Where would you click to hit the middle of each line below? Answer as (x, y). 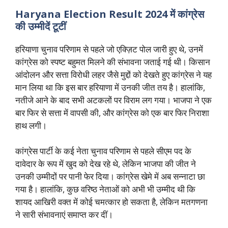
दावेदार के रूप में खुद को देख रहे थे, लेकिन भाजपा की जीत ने (106, 164)
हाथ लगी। (31, 125)
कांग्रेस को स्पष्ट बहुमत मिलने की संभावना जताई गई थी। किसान (113, 62)
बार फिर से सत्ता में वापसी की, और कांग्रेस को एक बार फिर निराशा (112, 112)
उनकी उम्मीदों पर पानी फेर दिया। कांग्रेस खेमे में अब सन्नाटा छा (110, 177)
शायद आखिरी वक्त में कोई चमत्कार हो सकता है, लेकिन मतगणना (111, 202)
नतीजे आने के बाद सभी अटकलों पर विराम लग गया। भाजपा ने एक (113, 100)
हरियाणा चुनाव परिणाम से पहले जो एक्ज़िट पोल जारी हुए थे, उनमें (109, 49)
